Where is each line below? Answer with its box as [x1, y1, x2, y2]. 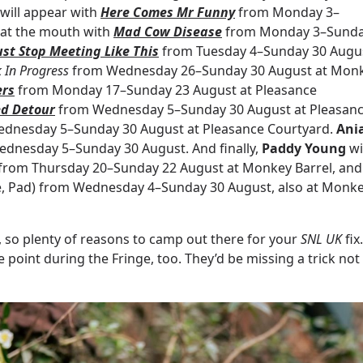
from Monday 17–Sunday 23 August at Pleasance [18, 81, 317, 100]
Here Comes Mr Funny [100, 3, 235, 22]
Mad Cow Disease [113, 23, 222, 41]
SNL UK [301, 230, 345, 249]
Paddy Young [262, 139, 346, 158]
